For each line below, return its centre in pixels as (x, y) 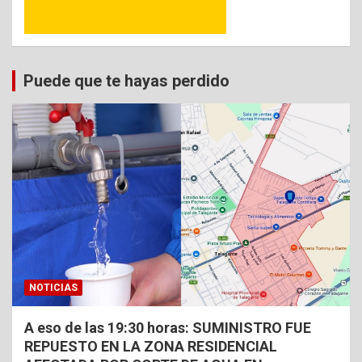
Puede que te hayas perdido (126, 81)
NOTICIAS (53, 288)
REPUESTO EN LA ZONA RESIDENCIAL (151, 347)
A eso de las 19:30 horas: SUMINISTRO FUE (168, 328)
